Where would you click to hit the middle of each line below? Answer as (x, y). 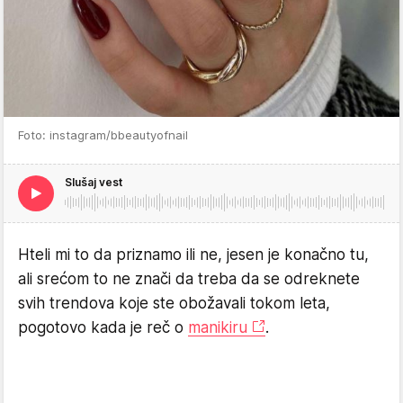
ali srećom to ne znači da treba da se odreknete (189, 279)
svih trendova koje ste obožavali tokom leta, (174, 304)
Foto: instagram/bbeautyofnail (103, 135)
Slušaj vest (94, 183)
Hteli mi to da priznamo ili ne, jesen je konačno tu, (193, 255)
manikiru (218, 328)
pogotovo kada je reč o (103, 328)
